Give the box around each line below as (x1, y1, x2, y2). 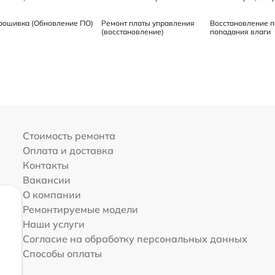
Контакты (22, 158, 69, 171)
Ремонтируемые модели (22, 203, 138, 215)
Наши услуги (22, 217, 85, 230)
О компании (22, 188, 81, 201)
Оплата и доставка (22, 144, 114, 157)
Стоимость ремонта (22, 129, 115, 142)
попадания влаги (209, 26, 271, 36)
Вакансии (22, 173, 71, 186)
